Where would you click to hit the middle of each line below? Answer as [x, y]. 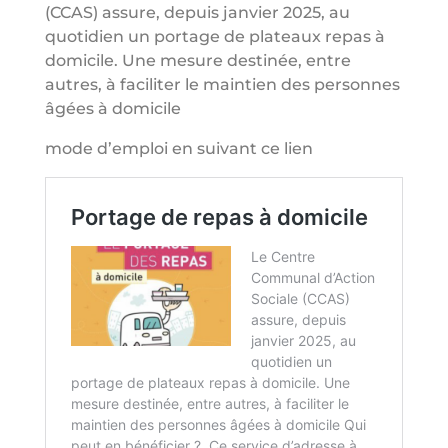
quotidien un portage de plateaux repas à [214, 36]
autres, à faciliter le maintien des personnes [222, 84]
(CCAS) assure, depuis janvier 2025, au [197, 12]
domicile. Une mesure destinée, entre [197, 60]
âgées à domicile [112, 108]
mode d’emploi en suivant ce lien [180, 148]
